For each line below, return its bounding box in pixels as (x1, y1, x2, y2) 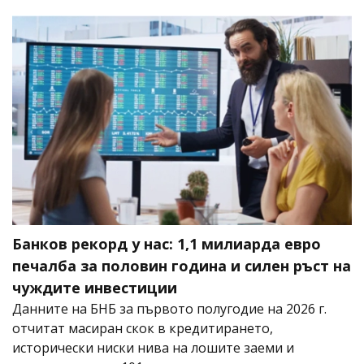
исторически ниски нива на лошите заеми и (12, 338, 294, 357)
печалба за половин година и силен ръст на (12, 255, 351, 275)
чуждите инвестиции (12, 277, 177, 297)
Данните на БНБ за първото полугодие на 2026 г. (12, 299, 327, 318)
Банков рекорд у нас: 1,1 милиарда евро (12, 233, 321, 253)
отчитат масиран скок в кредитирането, (12, 318, 273, 337)
